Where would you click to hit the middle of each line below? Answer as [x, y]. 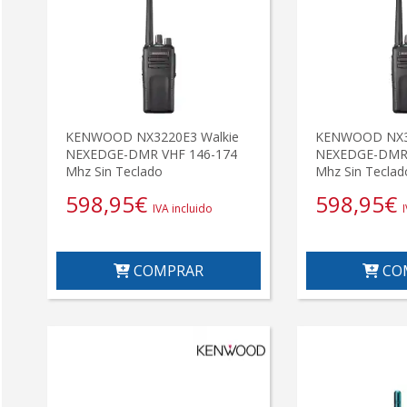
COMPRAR [166, 271]
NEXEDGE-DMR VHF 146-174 [151, 154]
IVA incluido [183, 209]
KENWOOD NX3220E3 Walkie [152, 137]
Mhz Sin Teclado [114, 172]
